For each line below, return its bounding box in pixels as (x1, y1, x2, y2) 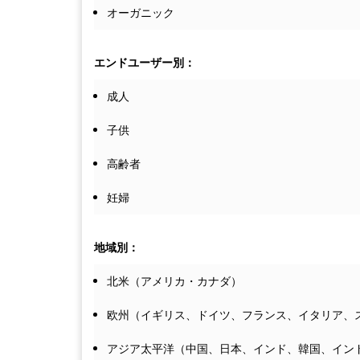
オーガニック (107, 5, 174, 22)
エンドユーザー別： (94, 55, 195, 72)
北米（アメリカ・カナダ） (107, 273, 242, 290)
